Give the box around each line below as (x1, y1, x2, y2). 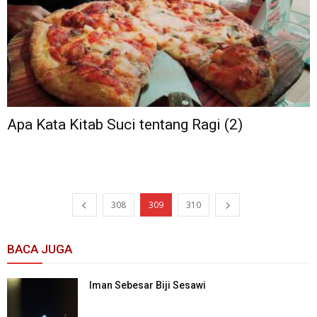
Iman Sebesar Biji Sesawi (89, 279, 206, 292)
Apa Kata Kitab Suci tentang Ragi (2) (7, 116, 243, 134)
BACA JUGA (7, 242, 72, 257)
